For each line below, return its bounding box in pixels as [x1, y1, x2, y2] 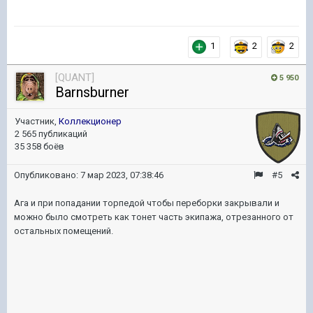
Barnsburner [55, 83, 129, 101]
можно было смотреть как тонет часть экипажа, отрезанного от [14, 211, 293, 222]
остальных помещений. [14, 225, 113, 236]
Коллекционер [59, 115, 122, 126]
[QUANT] [55, 71, 94, 84]
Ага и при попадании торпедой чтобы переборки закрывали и [14, 197, 279, 208]
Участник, [15, 115, 59, 126]
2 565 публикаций [15, 128, 87, 139]
